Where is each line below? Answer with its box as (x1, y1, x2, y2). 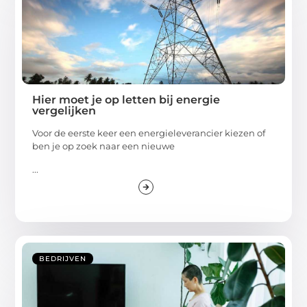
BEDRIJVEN (39, 254, 87, 263)
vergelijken (32, 104, 97, 118)
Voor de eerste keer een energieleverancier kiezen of (32, 127, 266, 139)
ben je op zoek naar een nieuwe (32, 140, 175, 152)
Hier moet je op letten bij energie (32, 93, 221, 107)
